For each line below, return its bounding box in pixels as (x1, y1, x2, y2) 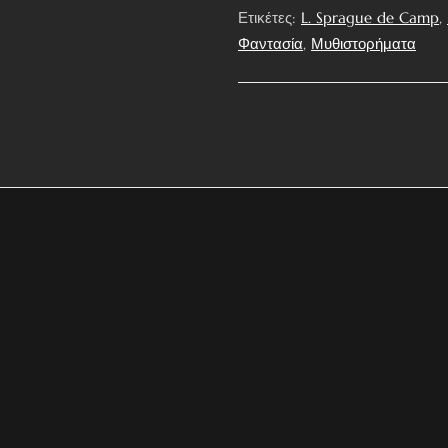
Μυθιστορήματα (311, 34, 416, 53)
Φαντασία (238, 34, 303, 53)
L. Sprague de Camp (301, 8, 439, 27)
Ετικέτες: (238, 8, 301, 27)
